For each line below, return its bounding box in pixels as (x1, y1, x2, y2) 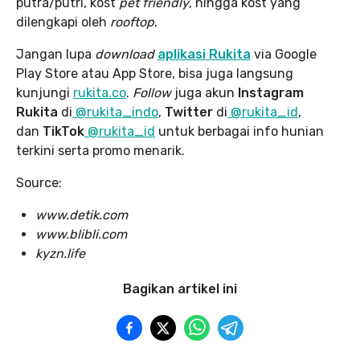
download (95, 46, 154, 62)
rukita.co (73, 84, 126, 100)
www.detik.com (35, 207, 128, 223)
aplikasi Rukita (157, 46, 251, 62)
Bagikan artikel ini (123, 280, 237, 297)
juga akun (171, 84, 238, 100)
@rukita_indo (72, 104, 158, 120)
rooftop (110, 14, 154, 30)
